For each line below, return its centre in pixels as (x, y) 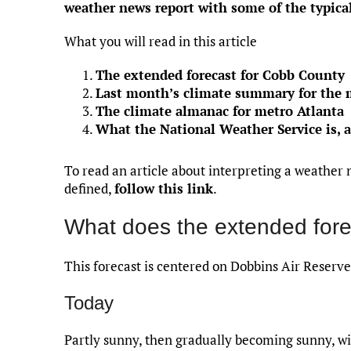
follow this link (164, 188)
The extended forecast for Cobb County (220, 74)
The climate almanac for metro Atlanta (220, 110)
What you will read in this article (161, 41)
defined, (89, 188)
